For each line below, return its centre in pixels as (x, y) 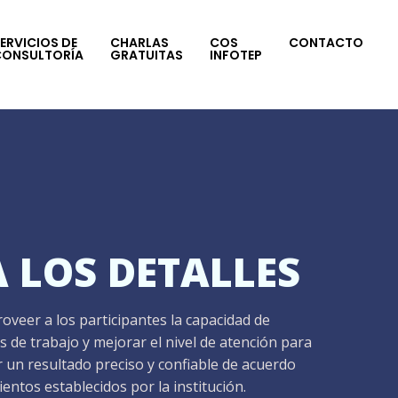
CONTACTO (326, 42)
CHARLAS (139, 42)
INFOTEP (236, 55)
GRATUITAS (147, 55)
